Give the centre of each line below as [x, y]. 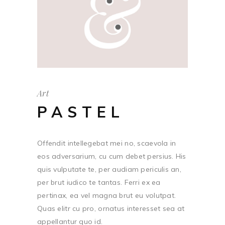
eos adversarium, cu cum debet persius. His [112, 156]
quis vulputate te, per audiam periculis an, [109, 170]
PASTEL [81, 112]
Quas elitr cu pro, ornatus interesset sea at [111, 209]
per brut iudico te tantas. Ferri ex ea [99, 183]
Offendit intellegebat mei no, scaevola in [107, 143]
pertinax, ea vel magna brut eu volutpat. [107, 196]
